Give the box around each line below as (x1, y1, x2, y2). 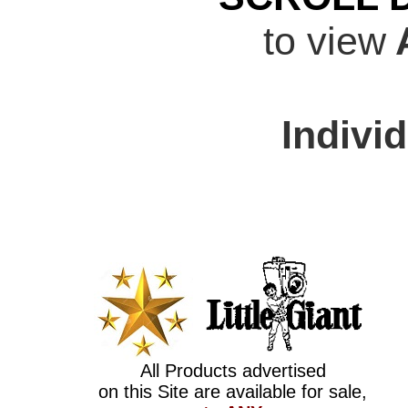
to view (263, 19, 386, 63)
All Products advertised (139, 361, 326, 381)
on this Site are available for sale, (98, 382, 367, 402)
